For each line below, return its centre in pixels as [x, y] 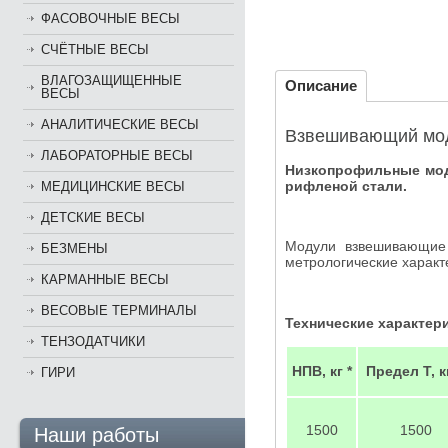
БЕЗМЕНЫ [74, 248]
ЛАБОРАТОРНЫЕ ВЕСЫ [117, 155]
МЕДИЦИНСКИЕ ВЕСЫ [113, 186]
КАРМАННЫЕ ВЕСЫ [105, 279]
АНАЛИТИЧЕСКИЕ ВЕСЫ [120, 124]
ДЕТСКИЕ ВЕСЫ [93, 217]
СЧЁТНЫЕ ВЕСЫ [95, 49]
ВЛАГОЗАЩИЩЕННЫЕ [111, 80]
